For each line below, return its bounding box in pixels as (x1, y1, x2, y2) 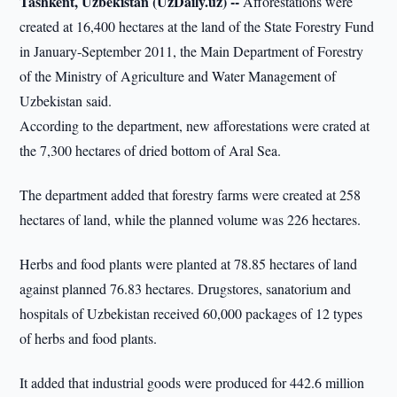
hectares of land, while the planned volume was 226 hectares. (19, 210, 362, 229)
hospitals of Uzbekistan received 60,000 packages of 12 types (19, 304, 363, 323)
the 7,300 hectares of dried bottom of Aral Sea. (19, 141, 282, 160)
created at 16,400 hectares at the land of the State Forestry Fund (19, 17, 375, 35)
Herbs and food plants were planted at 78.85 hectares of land (19, 254, 358, 273)
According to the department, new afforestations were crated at (19, 116, 370, 135)
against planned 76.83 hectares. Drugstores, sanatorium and (19, 279, 352, 298)
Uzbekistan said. (19, 91, 113, 110)
